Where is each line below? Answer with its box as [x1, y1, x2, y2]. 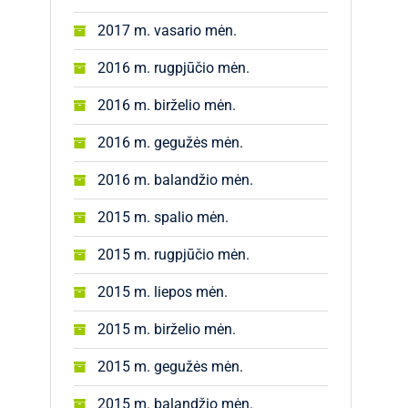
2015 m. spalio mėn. [97, 209, 229, 226]
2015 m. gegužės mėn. [97, 358, 243, 375]
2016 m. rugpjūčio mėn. [97, 59, 250, 76]
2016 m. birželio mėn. [97, 97, 236, 114]
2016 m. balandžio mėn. [97, 171, 253, 189]
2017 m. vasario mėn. [97, 22, 237, 39]
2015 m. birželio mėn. [97, 321, 236, 338]
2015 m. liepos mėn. [97, 283, 228, 301]
